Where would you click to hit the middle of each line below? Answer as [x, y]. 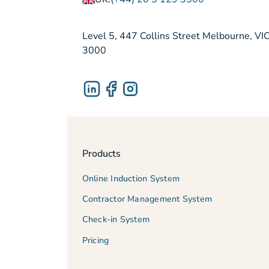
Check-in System [116, 220]
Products [101, 154]
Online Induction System [131, 178]
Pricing [95, 240]
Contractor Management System [147, 199]
